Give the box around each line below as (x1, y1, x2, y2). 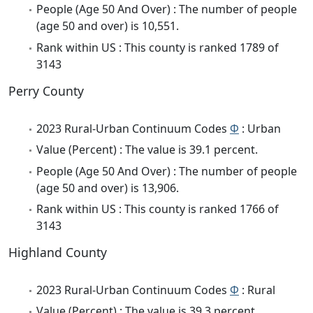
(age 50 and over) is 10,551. (36, 18, 179, 34)
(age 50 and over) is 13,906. (36, 180, 179, 196)
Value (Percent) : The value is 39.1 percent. (36, 142, 258, 158)
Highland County (8, 243, 107, 261)
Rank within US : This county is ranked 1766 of (36, 201, 279, 217)
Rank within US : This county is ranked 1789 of (36, 39, 279, 55)
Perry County (8, 82, 84, 99)
